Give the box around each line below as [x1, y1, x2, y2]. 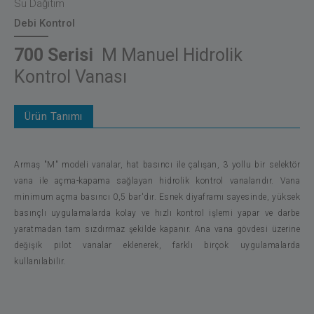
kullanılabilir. [14, 257, 66, 266]
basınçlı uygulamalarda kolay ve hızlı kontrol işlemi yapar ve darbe [14, 208, 300, 218]
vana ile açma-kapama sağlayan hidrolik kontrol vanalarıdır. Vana [14, 176, 300, 186]
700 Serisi [14, 45, 97, 65]
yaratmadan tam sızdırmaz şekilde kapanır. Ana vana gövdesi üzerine [14, 224, 300, 234]
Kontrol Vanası [14, 67, 127, 87]
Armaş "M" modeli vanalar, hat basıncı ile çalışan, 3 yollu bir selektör [14, 160, 300, 170]
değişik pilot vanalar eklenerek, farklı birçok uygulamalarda [14, 240, 300, 250]
